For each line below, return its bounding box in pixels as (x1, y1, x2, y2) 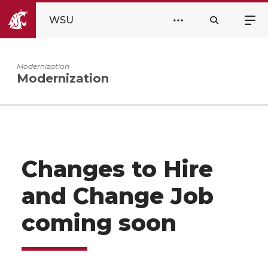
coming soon (22, 209, 176, 236)
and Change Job (22, 182, 214, 209)
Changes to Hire (22, 156, 213, 182)
